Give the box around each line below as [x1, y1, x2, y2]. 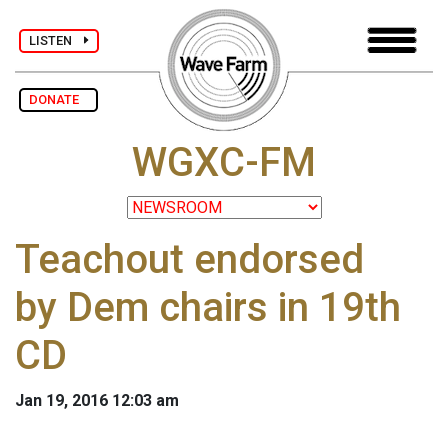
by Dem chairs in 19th [15, 284, 401, 332]
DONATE [29, 92, 88, 107]
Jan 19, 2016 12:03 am [15, 391, 179, 411]
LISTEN [29, 32, 84, 48]
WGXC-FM [132, 139, 316, 187]
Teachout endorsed [15, 236, 364, 284]
